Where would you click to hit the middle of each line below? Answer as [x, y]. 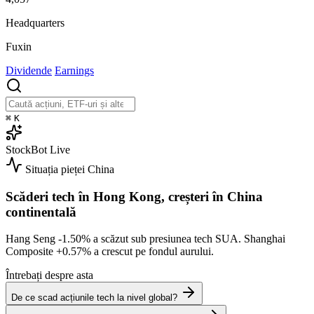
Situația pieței [55, 169]
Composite [31, 252]
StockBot [26, 149]
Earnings [74, 70]
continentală [41, 212]
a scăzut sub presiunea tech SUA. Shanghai [188, 239]
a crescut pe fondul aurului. [152, 252]
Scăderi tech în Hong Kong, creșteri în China [134, 196]
